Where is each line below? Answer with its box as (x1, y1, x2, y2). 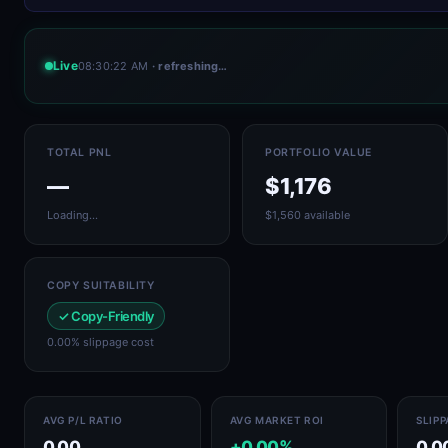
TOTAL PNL (47, 146, 112, 159)
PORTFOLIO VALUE (265, 146, 372, 159)
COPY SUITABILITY (47, 279, 155, 292)
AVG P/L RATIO (43, 414, 123, 426)
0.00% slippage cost (47, 335, 154, 349)
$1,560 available (265, 208, 350, 222)
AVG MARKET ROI (229, 414, 324, 426)
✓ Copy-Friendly (58, 308, 154, 324)
